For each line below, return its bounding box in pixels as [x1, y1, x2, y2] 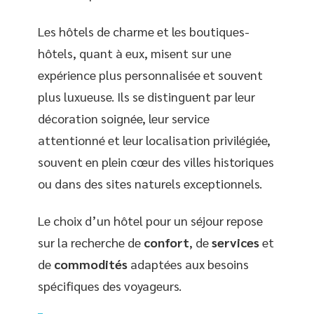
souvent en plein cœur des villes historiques [38, 153, 274, 170]
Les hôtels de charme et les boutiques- [38, 22, 250, 39]
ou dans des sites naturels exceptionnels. [38, 175, 262, 191]
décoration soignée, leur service [38, 109, 210, 126]
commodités [54, 256, 128, 272]
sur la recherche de [38, 234, 144, 250]
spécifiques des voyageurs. [38, 278, 182, 294]
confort [144, 234, 189, 250]
